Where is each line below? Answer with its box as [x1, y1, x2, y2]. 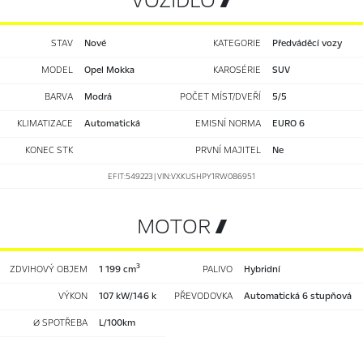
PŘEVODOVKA [174, 289, 233, 302]
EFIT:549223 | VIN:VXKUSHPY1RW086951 [113, 170, 255, 181]
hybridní [250, 263, 280, 275]
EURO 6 [278, 117, 305, 130]
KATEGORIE [213, 36, 261, 49]
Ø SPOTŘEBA [33, 316, 88, 329]
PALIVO [203, 263, 233, 275]
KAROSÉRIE [213, 63, 261, 76]
